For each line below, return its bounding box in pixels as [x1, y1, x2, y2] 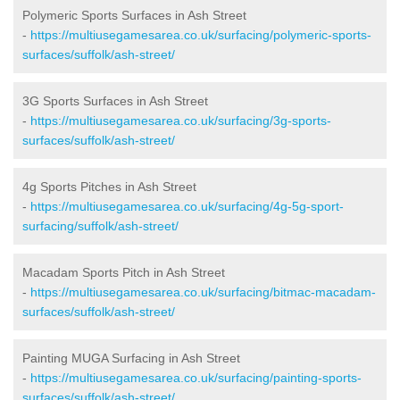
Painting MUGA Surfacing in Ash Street [22, 350, 240, 365]
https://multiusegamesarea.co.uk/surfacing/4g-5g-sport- [30, 198, 344, 213]
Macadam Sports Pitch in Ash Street [22, 264, 225, 279]
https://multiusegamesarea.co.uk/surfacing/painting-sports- [30, 370, 362, 385]
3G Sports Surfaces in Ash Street [22, 93, 208, 108]
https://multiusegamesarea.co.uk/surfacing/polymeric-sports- [30, 27, 371, 42]
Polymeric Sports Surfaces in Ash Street [22, 7, 246, 22]
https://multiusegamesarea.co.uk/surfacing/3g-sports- [30, 112, 331, 128]
